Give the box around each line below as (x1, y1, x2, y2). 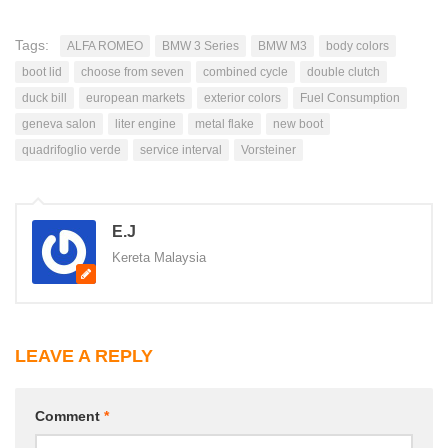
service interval (140, 142, 222, 157)
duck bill (22, 90, 67, 105)
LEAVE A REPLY (15, 345, 153, 366)
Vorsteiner (241, 142, 296, 157)
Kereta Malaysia (112, 249, 206, 265)
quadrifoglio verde (22, 142, 121, 157)
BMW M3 (258, 38, 307, 53)
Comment (35, 407, 104, 424)
